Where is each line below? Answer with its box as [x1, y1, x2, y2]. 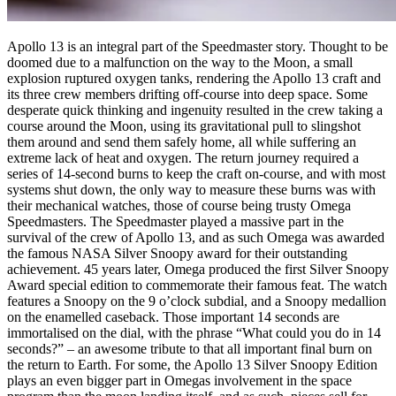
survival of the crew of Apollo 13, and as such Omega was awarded [7, 230, 385, 246]
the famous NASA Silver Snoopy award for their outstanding [7, 246, 347, 262]
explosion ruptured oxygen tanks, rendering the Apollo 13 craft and [7, 71, 381, 87]
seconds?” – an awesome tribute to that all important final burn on [7, 341, 372, 357]
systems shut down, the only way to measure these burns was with [7, 182, 376, 198]
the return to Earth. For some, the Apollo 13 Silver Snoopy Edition [7, 357, 377, 373]
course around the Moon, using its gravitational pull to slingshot [7, 118, 361, 134]
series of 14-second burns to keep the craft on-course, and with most [7, 166, 385, 182]
